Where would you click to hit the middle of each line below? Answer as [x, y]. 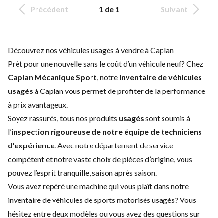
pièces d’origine [148, 159]
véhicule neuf [160, 63]
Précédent [49, 9]
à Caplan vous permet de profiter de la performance [119, 91]
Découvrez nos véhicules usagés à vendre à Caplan [91, 50]
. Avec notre [75, 145]
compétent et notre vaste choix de [65, 159]
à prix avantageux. [38, 104]
